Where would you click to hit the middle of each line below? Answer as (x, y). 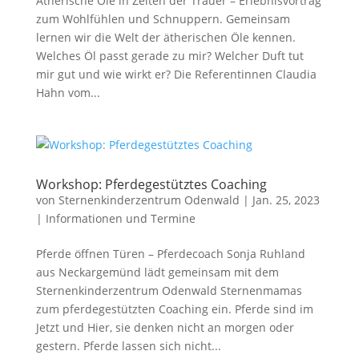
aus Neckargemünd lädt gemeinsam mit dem (157, 272)
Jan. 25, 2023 (286, 200)
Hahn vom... (68, 93)
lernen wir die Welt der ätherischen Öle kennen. (165, 37)
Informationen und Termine (120, 218)
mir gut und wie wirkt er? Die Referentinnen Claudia (176, 74)
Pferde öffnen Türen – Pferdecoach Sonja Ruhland (170, 254)
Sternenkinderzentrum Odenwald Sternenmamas (169, 290)
